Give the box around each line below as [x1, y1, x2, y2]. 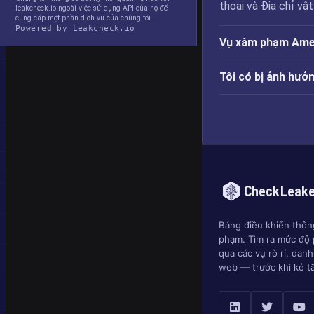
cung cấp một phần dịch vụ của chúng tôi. [15, 13, 153, 22]
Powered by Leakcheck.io [15, 24, 135, 32]
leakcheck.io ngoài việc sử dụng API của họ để [15, 4, 168, 13]
